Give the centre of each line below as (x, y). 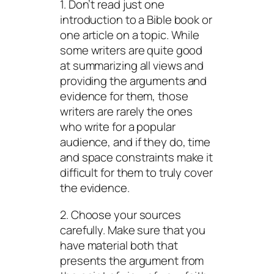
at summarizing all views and (132, 66)
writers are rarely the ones (127, 112)
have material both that (119, 245)
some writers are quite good (131, 50)
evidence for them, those (124, 96)
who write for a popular (118, 127)
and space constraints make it (137, 157)
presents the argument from (132, 260)
